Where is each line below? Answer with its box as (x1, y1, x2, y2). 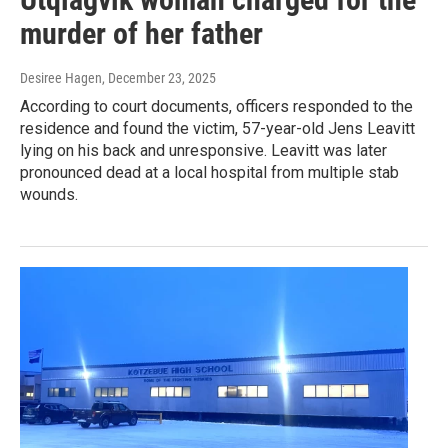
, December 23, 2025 (102, 70, 216, 87)
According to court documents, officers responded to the (20, 97, 413, 117)
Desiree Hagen (20, 70, 102, 87)
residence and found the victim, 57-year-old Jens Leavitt (20, 119, 415, 139)
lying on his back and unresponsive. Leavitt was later (20, 141, 387, 161)
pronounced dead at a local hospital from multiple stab (20, 163, 399, 183)
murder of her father (20, 16, 263, 52)
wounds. (20, 185, 78, 205)
